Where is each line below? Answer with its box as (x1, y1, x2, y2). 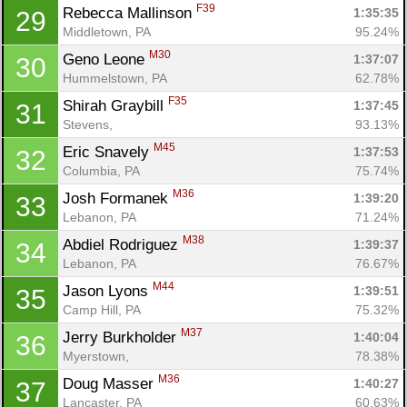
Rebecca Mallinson (63, 4, 196, 22)
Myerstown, (63, 348, 133, 363)
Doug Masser (63, 374, 158, 392)
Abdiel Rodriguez (63, 235, 183, 253)
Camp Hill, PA (63, 302, 141, 317)
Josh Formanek (63, 189, 173, 207)
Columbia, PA (63, 163, 140, 178)
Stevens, (63, 116, 116, 132)
